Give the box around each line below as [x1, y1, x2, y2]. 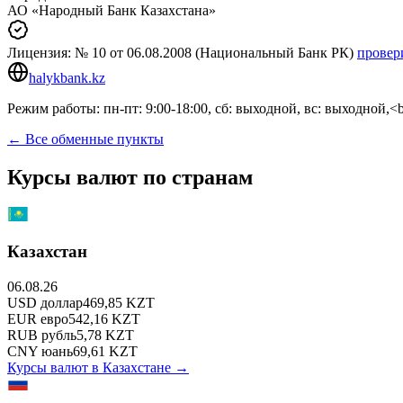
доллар [40, 294, 83, 310]
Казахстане [103, 359, 171, 375]
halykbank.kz [29, 69, 105, 85]
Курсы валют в [7, 359, 103, 375]
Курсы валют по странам [7, 165, 253, 189]
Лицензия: [7, 44, 75, 60]
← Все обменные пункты [7, 130, 164, 147]
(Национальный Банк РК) [192, 44, 354, 60]
